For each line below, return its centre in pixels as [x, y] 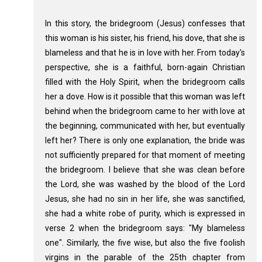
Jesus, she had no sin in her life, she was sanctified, [145, 199]
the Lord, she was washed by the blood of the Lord [145, 185]
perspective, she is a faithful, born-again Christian [145, 68]
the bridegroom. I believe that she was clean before [145, 170]
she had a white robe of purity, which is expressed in [145, 214]
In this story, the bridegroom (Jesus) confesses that [145, 24]
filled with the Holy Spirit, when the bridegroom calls [145, 82]
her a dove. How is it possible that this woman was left [145, 97]
